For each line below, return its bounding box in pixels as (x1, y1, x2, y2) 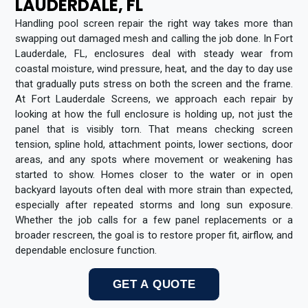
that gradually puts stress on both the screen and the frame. (15, 77, 293, 90)
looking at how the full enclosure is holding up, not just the (15, 107, 293, 120)
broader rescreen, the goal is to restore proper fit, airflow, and (15, 228, 293, 241)
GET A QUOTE (112, 278, 196, 291)
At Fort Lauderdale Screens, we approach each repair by (15, 92, 293, 105)
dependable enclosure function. (15, 243, 157, 256)
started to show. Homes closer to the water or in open (15, 168, 293, 181)
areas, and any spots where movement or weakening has (15, 153, 293, 166)
